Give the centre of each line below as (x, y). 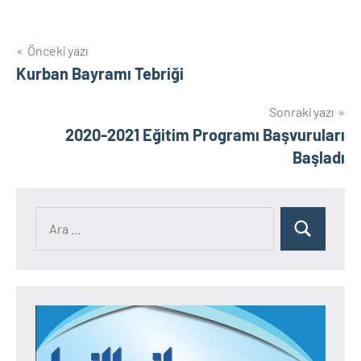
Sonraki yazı (301, 112)
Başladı (319, 157)
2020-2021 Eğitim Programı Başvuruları (205, 135)
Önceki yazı (58, 50)
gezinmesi (66, 85)
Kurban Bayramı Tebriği (100, 73)
